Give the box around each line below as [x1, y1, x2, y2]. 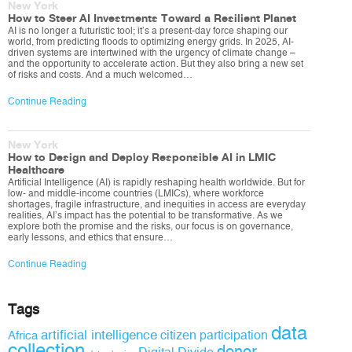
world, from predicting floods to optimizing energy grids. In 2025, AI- [8, 36, 294, 47]
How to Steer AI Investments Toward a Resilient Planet [8, 13, 296, 24]
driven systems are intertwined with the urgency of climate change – [8, 47, 295, 58]
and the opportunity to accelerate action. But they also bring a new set [8, 58, 303, 69]
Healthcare [8, 165, 64, 176]
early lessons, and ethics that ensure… [8, 232, 173, 243]
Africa [8, 328, 38, 343]
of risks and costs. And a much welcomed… [8, 69, 192, 80]
